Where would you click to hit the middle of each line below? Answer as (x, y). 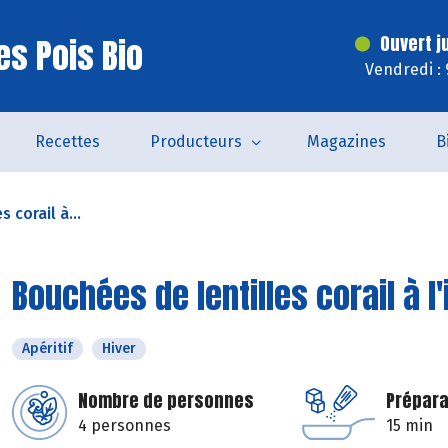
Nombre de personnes (166, 400)
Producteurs (195, 141)
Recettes (67, 141)
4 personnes (124, 425)
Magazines (346, 141)
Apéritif (47, 348)
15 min (409, 425)
